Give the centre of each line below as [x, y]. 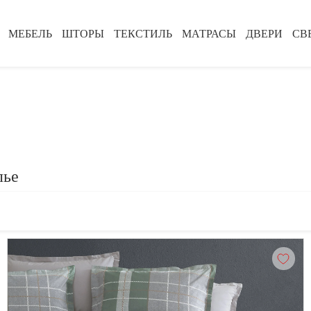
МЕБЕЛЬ [30, 33]
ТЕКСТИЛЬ [143, 33]
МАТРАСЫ [209, 33]
